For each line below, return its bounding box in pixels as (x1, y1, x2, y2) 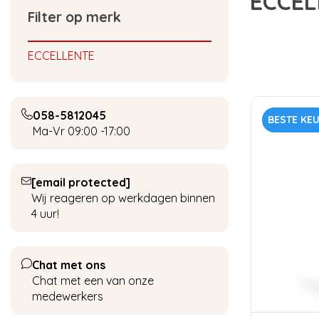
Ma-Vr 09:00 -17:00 (33, 124, 130, 138)
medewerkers (32, 289, 104, 303)
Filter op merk (28, 9, 121, 26)
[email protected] (31, 175, 130, 189)
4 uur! (31, 206, 59, 221)
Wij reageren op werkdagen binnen (31, 191, 215, 205)
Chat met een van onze (32, 273, 155, 288)
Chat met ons (32, 258, 106, 272)
